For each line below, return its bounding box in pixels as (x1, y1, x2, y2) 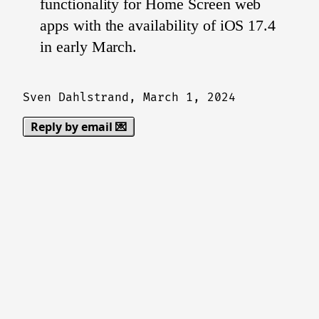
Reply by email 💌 (31, 119, 127, 135)
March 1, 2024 (143, 90, 236, 105)
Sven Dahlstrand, (23, 90, 144, 105)
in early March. (40, 38, 137, 56)
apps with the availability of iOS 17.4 (40, 16, 276, 34)
